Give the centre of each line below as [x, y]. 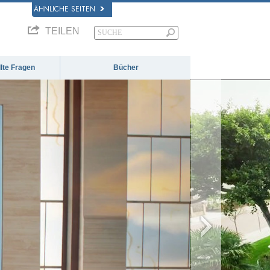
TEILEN [61, 31]
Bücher [126, 67]
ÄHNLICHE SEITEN [66, 9]
